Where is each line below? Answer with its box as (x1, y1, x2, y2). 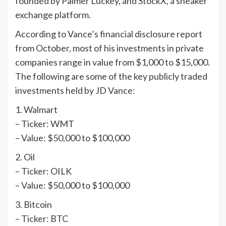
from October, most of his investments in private (15, 42, 204, 54)
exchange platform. (15, 9, 91, 21)
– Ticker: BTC (15, 213, 68, 224)
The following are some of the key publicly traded (15, 71, 207, 82)
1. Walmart (15, 104, 58, 116)
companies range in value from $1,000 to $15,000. (15, 56, 210, 68)
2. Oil (15, 151, 35, 163)
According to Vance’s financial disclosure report (15, 28, 202, 40)
